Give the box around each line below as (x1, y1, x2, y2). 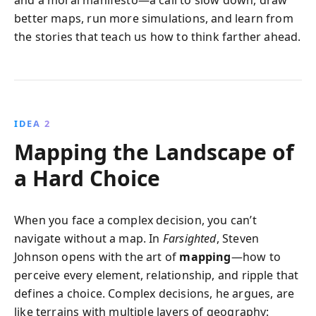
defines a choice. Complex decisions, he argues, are (14, 286, 295, 301)
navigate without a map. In (14, 231, 163, 246)
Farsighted (162, 231, 217, 246)
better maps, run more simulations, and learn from (14, 11, 293, 26)
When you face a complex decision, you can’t (14, 212, 257, 228)
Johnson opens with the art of (14, 249, 180, 265)
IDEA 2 (14, 117, 51, 130)
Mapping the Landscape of (14, 138, 294, 166)
